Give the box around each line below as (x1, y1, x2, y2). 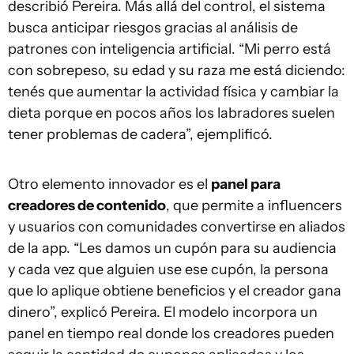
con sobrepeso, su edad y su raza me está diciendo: (8, 62, 345, 79)
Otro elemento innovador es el (8, 175, 211, 193)
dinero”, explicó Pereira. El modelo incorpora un (8, 303, 318, 321)
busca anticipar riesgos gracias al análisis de (8, 19, 298, 36)
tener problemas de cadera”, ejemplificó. (8, 126, 273, 143)
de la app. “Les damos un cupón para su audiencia (8, 239, 337, 257)
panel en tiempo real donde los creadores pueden (8, 325, 334, 342)
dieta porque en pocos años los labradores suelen (8, 104, 335, 122)
